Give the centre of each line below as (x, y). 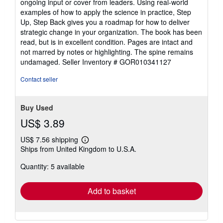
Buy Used (37, 108)
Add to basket (111, 191)
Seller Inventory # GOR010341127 (117, 62)
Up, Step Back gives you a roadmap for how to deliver (105, 22)
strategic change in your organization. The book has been (111, 32)
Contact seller (39, 79)
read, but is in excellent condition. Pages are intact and (107, 42)
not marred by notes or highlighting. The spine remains (107, 52)
